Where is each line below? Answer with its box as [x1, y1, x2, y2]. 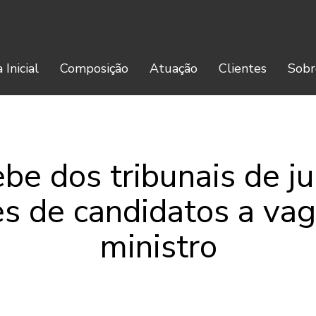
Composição [60, 60, 128, 77]
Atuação [150, 60, 197, 77]
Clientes [219, 60, 267, 77]
